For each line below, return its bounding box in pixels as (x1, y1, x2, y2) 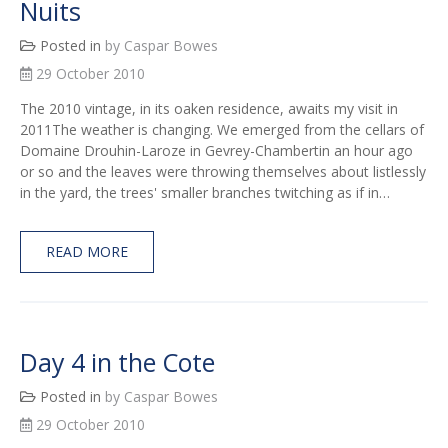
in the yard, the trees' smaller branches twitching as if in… (20, 183, 390, 203)
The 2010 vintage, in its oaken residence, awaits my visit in (20, 99, 398, 119)
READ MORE (46, 242, 128, 262)
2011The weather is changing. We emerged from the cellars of (20, 120, 424, 140)
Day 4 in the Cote (20, 345, 215, 380)
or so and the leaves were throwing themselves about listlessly (20, 162, 426, 182)
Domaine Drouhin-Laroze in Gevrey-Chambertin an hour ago (20, 141, 413, 161)
